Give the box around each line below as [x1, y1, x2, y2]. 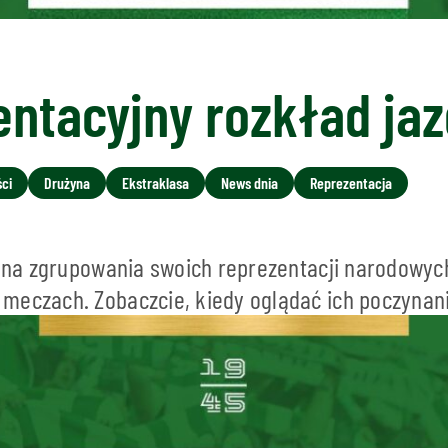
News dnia [221, 172, 278, 192]
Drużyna [44, 172, 90, 192]
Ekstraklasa [122, 172, 189, 192]
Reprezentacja [310, 172, 392, 192]
